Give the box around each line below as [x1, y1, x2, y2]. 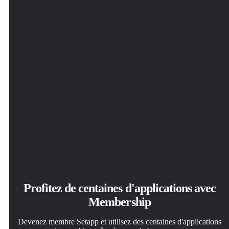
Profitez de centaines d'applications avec [23, 181, 216, 195]
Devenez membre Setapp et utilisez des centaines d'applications [18, 217, 221, 226]
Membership [88, 195, 151, 209]
